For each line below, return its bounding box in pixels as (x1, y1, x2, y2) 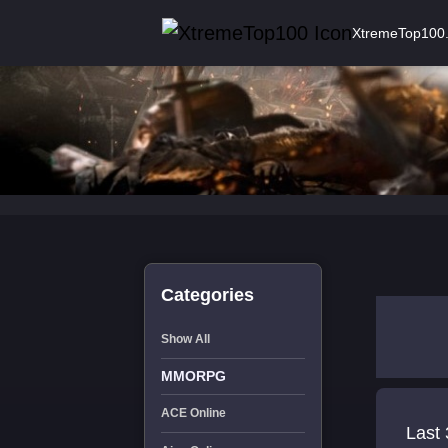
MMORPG (160, 368, 226, 384)
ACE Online (160, 406, 226, 420)
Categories (160, 285, 254, 305)
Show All (160, 332, 210, 346)
